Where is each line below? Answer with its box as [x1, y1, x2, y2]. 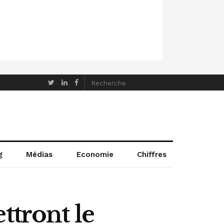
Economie [76, 150, 113, 159]
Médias [26, 150, 53, 159]
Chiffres [137, 150, 167, 159]
